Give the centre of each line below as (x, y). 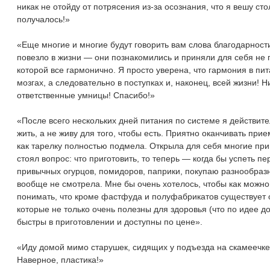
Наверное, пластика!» (61, 259)
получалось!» (44, 19)
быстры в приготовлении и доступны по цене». (110, 221)
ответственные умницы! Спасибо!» (86, 95)
